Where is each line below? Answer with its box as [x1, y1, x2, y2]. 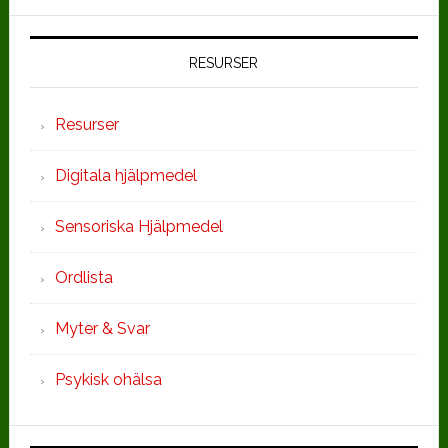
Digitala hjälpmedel [54, 165, 197, 185]
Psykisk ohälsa [54, 369, 162, 389]
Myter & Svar [54, 318, 150, 338]
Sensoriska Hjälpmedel [54, 216, 223, 236]
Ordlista [54, 267, 113, 287]
